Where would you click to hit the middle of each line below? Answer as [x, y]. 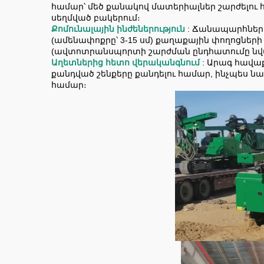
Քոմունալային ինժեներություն [119, 29]
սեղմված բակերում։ [96, 18]
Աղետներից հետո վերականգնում [127, 62]
